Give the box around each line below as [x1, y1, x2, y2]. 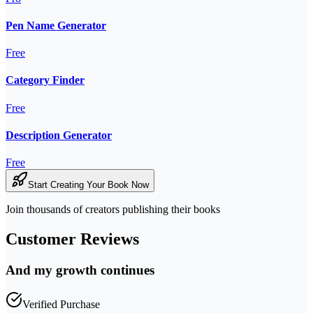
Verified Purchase [22, 298, 100, 310]
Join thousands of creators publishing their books [6, 203, 220, 216]
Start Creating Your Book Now [28, 180, 149, 191]
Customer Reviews [6, 230, 139, 249]
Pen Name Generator [6, 19, 106, 31]
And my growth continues [6, 263, 154, 277]
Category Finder [6, 74, 85, 87]
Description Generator [6, 129, 112, 141]
